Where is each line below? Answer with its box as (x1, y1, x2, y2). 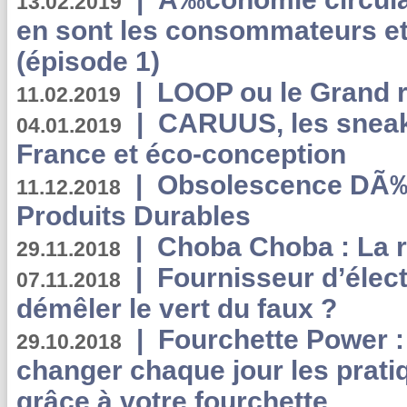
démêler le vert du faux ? (16, 293, 337, 323)
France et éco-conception (16, 139, 346, 169)
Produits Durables (16, 201, 251, 231)
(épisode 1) (16, 46, 160, 76)
